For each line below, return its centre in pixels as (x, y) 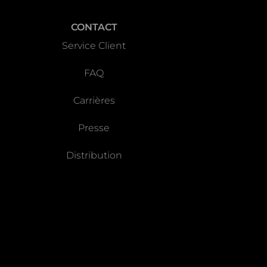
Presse (94, 128)
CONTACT (94, 27)
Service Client (94, 46)
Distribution (94, 156)
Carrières (94, 101)
